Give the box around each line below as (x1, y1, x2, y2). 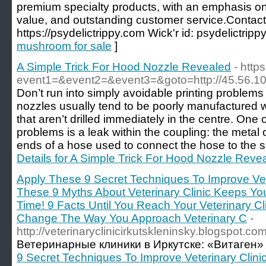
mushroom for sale (17, 40, 112, 52)
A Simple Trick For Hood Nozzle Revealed (17, 61, 231, 73)
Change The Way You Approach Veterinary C (17, 212, 247, 224)
